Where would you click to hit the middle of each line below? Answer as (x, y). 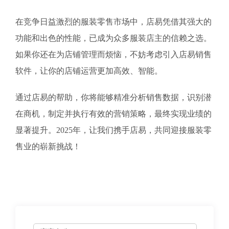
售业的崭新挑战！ (48, 146)
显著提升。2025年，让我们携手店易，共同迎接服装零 (113, 130)
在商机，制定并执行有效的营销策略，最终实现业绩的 (113, 113)
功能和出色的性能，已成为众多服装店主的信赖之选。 (113, 38)
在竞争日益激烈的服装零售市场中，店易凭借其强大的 (113, 21)
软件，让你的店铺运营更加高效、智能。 (89, 71)
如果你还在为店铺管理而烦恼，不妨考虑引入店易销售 (113, 54)
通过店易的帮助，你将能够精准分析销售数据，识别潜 (113, 97)
